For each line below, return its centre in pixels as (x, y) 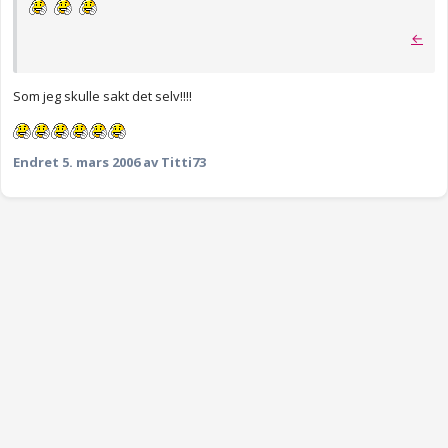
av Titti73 (173, 162)
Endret (37, 162)
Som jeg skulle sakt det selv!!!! (102, 96)
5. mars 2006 (101, 162)
